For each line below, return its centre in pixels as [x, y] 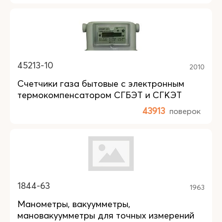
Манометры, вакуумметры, [74, 204]
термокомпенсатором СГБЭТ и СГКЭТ [100, 95]
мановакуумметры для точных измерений [106, 215]
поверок [185, 111]
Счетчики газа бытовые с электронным [101, 83]
